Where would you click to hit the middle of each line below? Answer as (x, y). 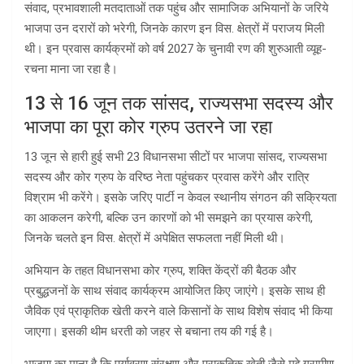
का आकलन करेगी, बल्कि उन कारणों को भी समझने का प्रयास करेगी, (169, 218)
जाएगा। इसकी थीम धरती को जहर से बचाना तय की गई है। (149, 332)
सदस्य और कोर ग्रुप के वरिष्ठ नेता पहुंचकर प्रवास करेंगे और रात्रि (167, 178)
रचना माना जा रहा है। (71, 69)
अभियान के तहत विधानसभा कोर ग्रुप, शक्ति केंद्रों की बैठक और (160, 271)
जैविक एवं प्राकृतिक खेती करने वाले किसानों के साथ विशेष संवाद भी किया (178, 312)
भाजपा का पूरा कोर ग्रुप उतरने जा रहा (148, 128)
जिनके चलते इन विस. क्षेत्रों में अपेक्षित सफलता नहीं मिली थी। (155, 238)
